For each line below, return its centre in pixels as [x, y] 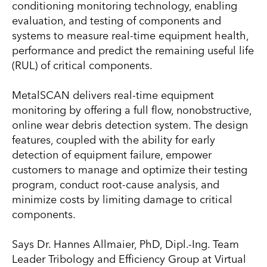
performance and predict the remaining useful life [133, 50]
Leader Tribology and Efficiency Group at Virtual [129, 259]
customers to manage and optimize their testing [130, 170]
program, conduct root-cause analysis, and [116, 184]
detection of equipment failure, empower [112, 155]
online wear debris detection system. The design [130, 125]
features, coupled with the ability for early [114, 140]
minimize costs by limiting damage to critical [122, 199]
